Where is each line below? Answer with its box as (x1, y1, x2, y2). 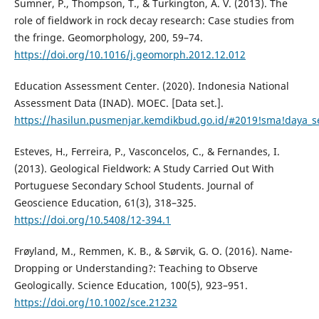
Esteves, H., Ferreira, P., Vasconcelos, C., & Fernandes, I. (14, 145, 280, 159)
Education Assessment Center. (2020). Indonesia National (14, 79, 289, 93)
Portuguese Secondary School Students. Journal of (14, 179, 253, 193)
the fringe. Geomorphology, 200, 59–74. (14, 31, 203, 45)
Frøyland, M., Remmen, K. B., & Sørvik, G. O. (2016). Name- (14, 244, 293, 258)
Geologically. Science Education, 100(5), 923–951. (14, 278, 248, 293)
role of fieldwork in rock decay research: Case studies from (14, 14, 294, 28)
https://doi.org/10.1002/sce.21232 (14, 296, 177, 310)
